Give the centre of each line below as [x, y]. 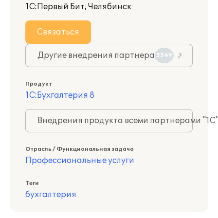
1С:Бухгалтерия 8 [60, 95]
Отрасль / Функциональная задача [80, 149]
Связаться [58, 32]
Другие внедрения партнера [96, 55]
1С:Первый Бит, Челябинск [78, 7]
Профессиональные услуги [80, 161]
